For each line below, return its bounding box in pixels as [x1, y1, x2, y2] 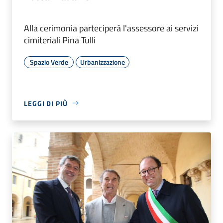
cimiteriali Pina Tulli [24, 33, 96, 47]
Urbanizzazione [80, 56, 125, 67]
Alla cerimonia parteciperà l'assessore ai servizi [24, 21, 199, 35]
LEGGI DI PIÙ [24, 98, 68, 109]
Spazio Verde [29, 56, 68, 67]
